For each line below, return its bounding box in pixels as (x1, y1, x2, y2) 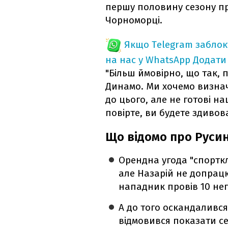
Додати (193, 54, 226, 66)
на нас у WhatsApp (105, 54, 190, 66)
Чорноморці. (105, 14, 162, 26)
